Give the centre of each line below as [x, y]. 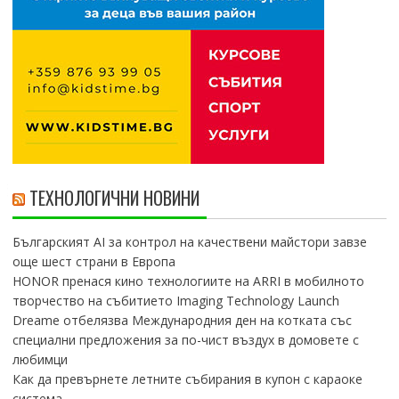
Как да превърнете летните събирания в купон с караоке [187, 379]
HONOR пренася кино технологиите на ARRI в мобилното [188, 281]
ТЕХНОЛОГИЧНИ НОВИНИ [114, 198]
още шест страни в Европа [94, 262]
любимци [40, 360]
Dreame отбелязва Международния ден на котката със [182, 321]
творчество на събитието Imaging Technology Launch [175, 301]
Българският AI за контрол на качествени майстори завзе [189, 242]
